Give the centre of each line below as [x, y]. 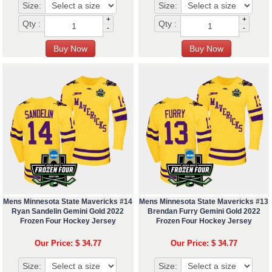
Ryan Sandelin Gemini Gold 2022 [68, 212]
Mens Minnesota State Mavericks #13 [204, 202]
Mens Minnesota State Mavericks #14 [68, 202]
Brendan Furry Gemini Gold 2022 [204, 212]
